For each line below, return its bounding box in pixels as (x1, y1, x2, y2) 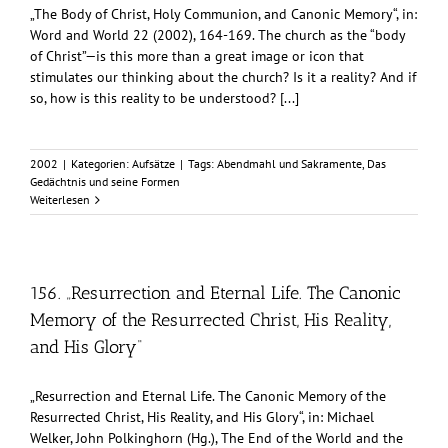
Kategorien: (71, 156, 132, 172)
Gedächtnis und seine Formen (30, 174, 180, 190)
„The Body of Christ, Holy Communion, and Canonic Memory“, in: (30, 5, 417, 24)
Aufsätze (132, 156, 175, 172)
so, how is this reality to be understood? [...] (30, 89, 299, 108)
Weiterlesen (30, 192, 90, 208)
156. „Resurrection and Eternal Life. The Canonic (30, 282, 401, 305)
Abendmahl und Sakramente (217, 156, 362, 172)
